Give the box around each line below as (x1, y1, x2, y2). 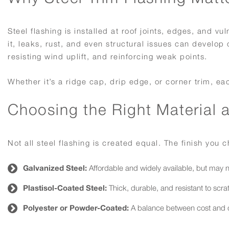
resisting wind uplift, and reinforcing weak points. (8, 52, 208, 61)
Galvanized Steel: (23, 163, 87, 173)
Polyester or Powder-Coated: (23, 203, 129, 213)
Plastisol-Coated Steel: (23, 183, 107, 193)
